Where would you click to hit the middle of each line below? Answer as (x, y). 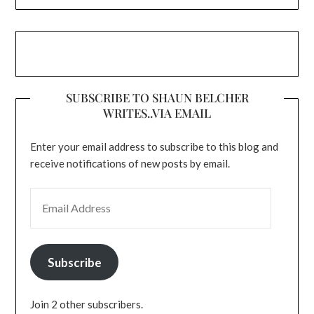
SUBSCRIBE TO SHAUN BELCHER (157, 98)
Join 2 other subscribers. (87, 305)
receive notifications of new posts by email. (130, 164)
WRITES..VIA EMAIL (157, 113)
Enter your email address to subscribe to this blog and (155, 147)
